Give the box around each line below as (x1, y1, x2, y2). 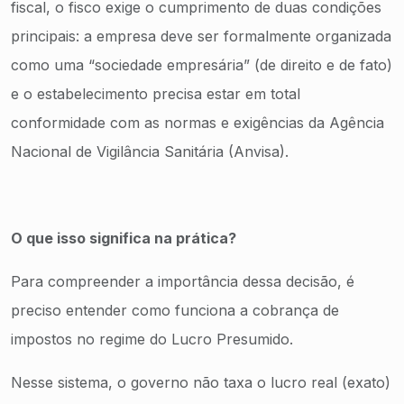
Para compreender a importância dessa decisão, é (11, 272, 354, 290)
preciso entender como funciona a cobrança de (11, 301, 339, 319)
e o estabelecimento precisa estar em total (11, 85, 300, 103)
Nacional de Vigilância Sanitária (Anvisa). (11, 142, 289, 161)
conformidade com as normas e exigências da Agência (11, 114, 384, 132)
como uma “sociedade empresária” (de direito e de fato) (11, 56, 392, 74)
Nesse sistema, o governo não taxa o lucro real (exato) (11, 373, 390, 391)
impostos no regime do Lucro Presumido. (11, 330, 293, 348)
